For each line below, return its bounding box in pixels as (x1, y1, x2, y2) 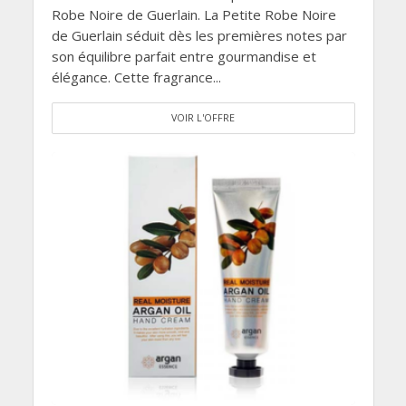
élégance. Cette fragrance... (51, 67, 221, 86)
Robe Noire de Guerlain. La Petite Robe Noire (51, 5, 336, 24)
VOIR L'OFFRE (171, 111, 235, 124)
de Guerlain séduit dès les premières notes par (51, 25, 347, 44)
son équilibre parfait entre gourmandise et (51, 46, 316, 65)
